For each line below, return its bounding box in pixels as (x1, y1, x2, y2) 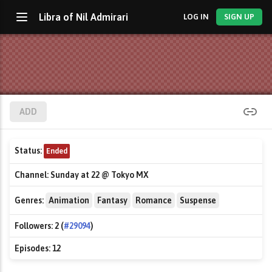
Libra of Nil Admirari (39, 12, 128, 22)
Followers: (15, 221, 53, 231)
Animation (49, 195, 89, 205)
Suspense (180, 195, 216, 205)
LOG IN (183, 12, 209, 21)
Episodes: (15, 243, 50, 253)
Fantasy (97, 195, 127, 205)
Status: (15, 146, 42, 155)
